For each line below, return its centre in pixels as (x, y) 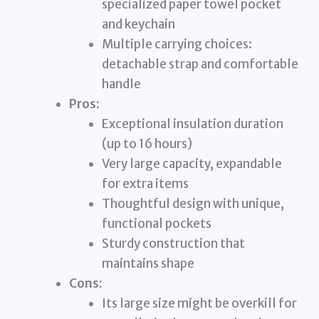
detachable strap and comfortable (200, 64)
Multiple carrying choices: (177, 45)
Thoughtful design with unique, (193, 204)
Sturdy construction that (173, 244)
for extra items (145, 184)
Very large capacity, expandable (192, 164)
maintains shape (148, 264)
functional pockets (156, 224)
